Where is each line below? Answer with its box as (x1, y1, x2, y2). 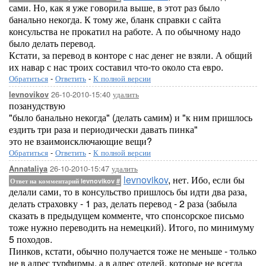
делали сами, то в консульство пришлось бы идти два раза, (9, 185, 247, 198)
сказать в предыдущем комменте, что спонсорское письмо (9, 208, 244, 222)
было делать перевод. (9, 36, 96, 50)
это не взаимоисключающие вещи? (9, 134, 152, 148)
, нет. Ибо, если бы (168, 173, 245, 186)
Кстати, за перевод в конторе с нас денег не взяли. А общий (9, 48, 252, 62)
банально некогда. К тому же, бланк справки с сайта (9, 12, 221, 26)
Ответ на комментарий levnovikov (10, 176, 116, 185)
